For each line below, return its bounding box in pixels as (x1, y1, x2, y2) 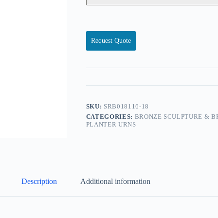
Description (21, 177, 57, 185)
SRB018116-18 (104, 103, 149, 110)
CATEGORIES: (86, 113, 135, 121)
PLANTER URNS (86, 121, 136, 128)
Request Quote (91, 37, 131, 45)
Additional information (80, 177, 151, 185)
